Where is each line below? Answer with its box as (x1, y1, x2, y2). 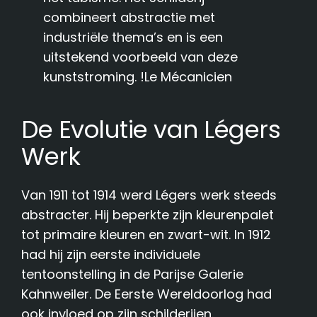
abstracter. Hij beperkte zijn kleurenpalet (21, 205, 275, 224)
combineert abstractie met (43, 8, 216, 27)
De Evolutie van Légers (21, 112, 281, 146)
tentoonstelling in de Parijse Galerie (21, 265, 244, 283)
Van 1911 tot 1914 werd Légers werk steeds (21, 185, 277, 204)
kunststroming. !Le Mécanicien (43, 68, 233, 86)
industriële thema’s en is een (43, 28, 224, 47)
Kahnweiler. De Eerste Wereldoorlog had (21, 284, 272, 303)
